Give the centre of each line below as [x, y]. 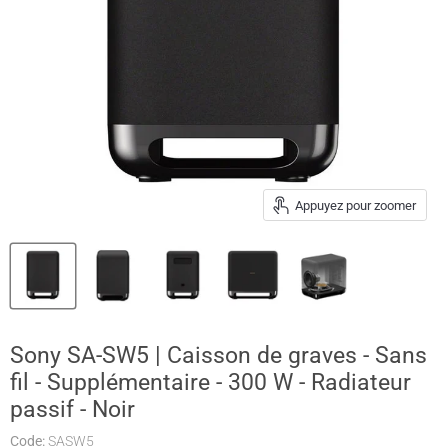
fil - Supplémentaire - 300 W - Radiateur [210, 382]
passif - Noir [72, 409]
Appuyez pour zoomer [355, 205]
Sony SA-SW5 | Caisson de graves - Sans [218, 355]
